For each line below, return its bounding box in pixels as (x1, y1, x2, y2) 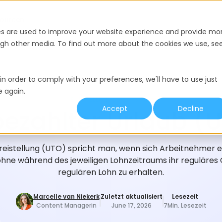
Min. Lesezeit (167, 201, 207, 210)
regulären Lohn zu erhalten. (58, 166, 164, 178)
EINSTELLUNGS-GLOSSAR (71, 95, 151, 104)
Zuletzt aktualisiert (100, 192, 163, 201)
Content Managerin (36, 201, 97, 210)
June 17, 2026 (111, 201, 152, 210)
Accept (102, 104, 127, 114)
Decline (178, 104, 204, 114)
